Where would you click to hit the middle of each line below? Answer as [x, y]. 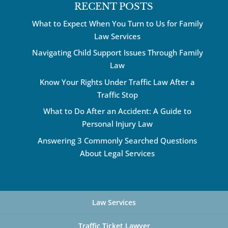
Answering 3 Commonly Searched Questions [118, 140]
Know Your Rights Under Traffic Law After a [118, 82]
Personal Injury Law [118, 124]
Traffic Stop [117, 94]
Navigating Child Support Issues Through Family [117, 53]
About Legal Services [118, 153]
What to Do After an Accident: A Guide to [118, 111]
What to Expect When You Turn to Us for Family [117, 23]
